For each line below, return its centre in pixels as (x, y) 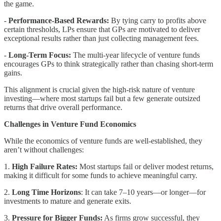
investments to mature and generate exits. (68, 201)
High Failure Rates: (45, 166)
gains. (13, 73)
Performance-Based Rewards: (59, 20)
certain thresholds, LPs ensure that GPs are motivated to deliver (102, 29)
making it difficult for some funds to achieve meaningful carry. (101, 175)
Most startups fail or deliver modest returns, (146, 166)
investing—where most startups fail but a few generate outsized (102, 98)
